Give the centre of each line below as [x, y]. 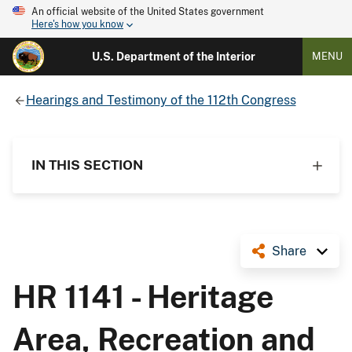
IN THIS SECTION [87, 165]
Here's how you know [77, 25]
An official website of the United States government [148, 12]
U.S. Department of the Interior [173, 57]
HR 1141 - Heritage [143, 297]
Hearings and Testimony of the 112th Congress [161, 100]
